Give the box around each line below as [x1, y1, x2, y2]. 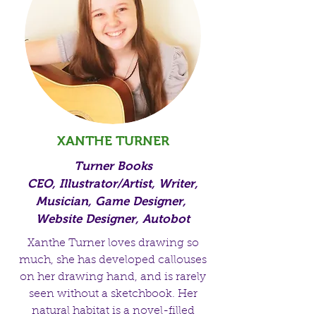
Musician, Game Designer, [36, 195, 190, 208]
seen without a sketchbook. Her [28, 288, 197, 300]
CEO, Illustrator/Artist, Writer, [28, 177, 198, 190]
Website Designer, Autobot [36, 212, 190, 226]
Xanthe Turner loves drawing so [27, 238, 199, 249]
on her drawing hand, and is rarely [20, 272, 206, 283]
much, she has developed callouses [19, 255, 207, 266]
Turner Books [73, 159, 152, 173]
